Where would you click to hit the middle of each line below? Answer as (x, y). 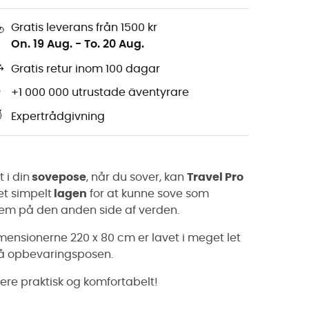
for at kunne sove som (148, 193)
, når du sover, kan (137, 177)
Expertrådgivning (58, 117)
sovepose (58, 177)
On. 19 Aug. (42, 44)
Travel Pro (215, 177)
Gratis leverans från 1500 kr (84, 27)
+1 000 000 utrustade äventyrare (100, 93)
